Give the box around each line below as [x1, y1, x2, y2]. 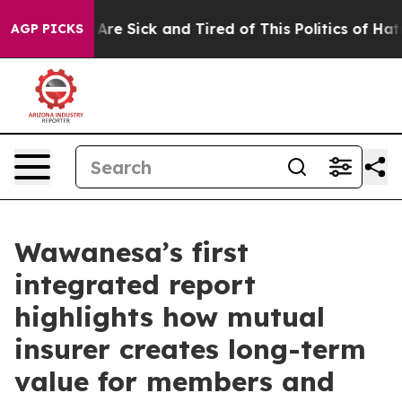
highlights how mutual [14, 300, 325, 334]
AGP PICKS [11, 21, 83, 37]
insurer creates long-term [14, 332, 366, 366]
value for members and [14, 364, 335, 398]
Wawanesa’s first [14, 235, 249, 269]
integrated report [14, 267, 256, 301]
